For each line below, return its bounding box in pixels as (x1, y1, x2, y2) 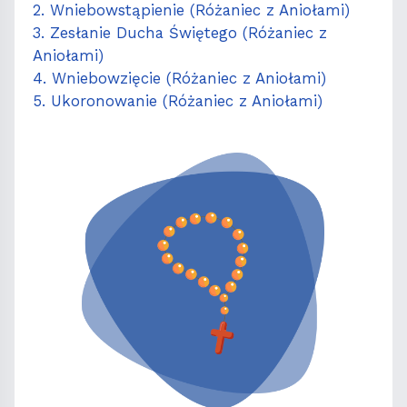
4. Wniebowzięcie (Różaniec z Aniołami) (33, 69, 326, 88)
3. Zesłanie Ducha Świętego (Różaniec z (33, 24, 327, 43)
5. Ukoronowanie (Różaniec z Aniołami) (33, 92, 323, 111)
